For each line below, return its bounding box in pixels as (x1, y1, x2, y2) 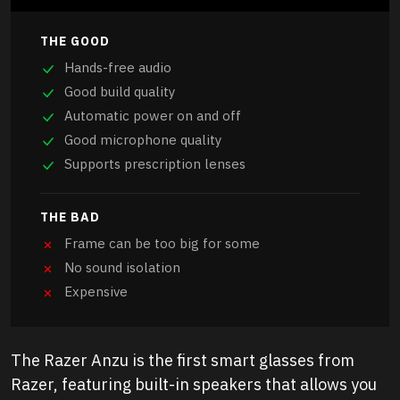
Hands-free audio (64, 59, 171, 77)
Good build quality (64, 83, 175, 101)
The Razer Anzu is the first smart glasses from (11, 350, 354, 371)
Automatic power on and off (64, 107, 241, 125)
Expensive (64, 283, 128, 301)
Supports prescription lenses (64, 155, 246, 173)
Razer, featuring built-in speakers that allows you (11, 374, 377, 396)
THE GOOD (40, 33, 110, 50)
